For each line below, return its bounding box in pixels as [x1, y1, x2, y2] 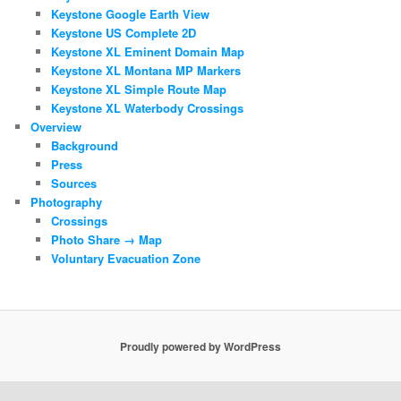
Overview [30, 117, 82, 135]
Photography [30, 192, 103, 210]
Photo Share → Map [50, 230, 162, 248]
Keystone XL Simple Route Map [50, 80, 226, 98]
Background [50, 136, 118, 154]
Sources [50, 174, 97, 192]
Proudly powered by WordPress [120, 337, 281, 354]
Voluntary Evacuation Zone [50, 249, 200, 267]
